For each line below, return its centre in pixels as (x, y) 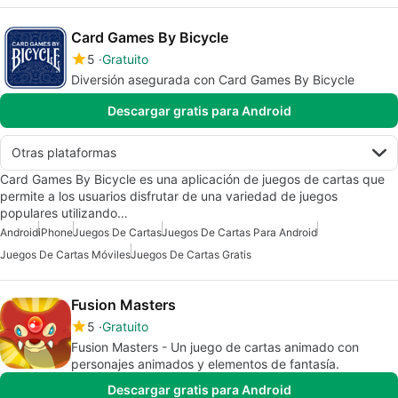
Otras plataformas (64, 152)
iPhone (56, 232)
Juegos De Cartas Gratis (191, 254)
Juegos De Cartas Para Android (239, 232)
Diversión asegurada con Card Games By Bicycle (213, 79)
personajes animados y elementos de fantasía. (205, 363)
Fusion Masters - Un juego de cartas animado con (215, 346)
